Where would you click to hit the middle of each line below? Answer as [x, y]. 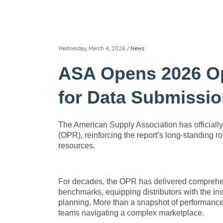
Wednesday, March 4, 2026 [92, 48]
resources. [77, 146]
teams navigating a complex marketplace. [131, 213]
